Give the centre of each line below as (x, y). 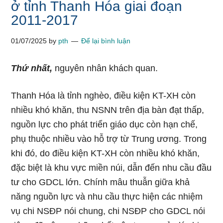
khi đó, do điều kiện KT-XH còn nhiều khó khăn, (106, 153)
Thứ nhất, (32, 68)
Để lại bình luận (106, 41)
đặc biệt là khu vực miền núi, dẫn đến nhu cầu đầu (111, 168)
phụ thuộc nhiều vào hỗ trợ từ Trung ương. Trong (109, 139)
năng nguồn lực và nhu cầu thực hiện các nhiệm (107, 197)
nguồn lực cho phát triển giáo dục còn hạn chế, (105, 124)
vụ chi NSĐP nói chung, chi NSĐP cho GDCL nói (108, 211)
